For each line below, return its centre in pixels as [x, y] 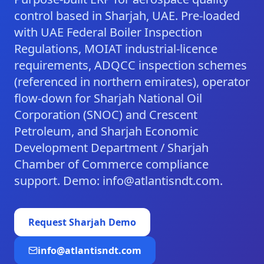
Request [49, 222]
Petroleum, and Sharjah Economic [106, 131]
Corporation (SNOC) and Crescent [106, 115]
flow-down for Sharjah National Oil [108, 98]
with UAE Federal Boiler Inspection [108, 32]
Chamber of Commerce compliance [111, 164]
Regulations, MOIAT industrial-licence [116, 49]
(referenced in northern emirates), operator [132, 82]
